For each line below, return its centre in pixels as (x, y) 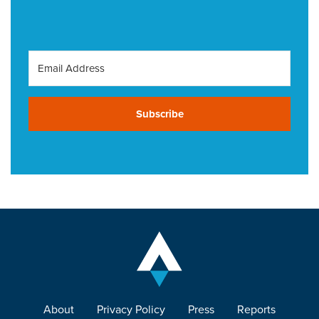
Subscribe (159, 114)
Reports (256, 309)
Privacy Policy (131, 309)
